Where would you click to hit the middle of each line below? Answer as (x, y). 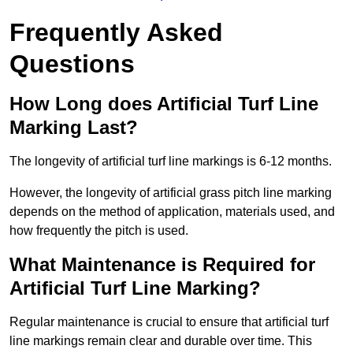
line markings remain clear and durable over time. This (161, 341)
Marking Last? (74, 128)
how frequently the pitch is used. (99, 231)
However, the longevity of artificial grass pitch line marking (171, 193)
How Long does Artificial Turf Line (164, 104)
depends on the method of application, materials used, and (172, 212)
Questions (72, 64)
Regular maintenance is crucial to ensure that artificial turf (169, 322)
